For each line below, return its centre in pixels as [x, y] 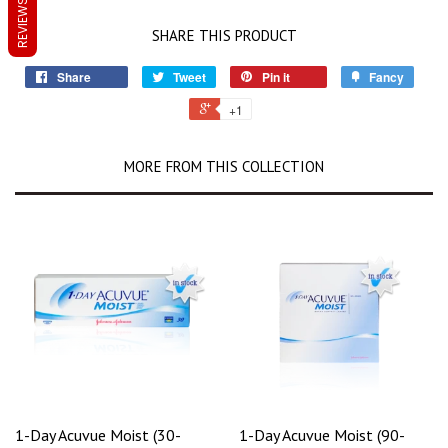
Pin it [275, 77]
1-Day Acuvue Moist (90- [322, 435]
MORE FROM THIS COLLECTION [224, 167]
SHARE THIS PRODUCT [224, 36]
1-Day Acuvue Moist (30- [98, 435]
